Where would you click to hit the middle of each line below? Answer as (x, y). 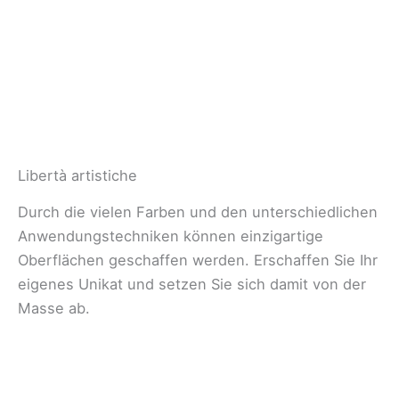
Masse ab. (54, 309)
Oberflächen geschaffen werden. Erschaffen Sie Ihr (198, 261)
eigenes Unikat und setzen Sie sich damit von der (192, 285)
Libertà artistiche (77, 176)
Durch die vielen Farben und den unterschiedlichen (198, 212)
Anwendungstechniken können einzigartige (171, 236)
